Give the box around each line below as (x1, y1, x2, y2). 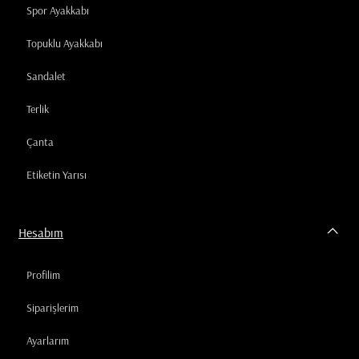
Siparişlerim (26, 300, 79, 315)
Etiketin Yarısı (26, 167, 87, 183)
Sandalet (26, 69, 66, 84)
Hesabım (18, 224, 63, 240)
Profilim (26, 267, 60, 282)
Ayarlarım (26, 333, 69, 348)
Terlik (26, 102, 49, 117)
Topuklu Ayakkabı (26, 36, 103, 51)
